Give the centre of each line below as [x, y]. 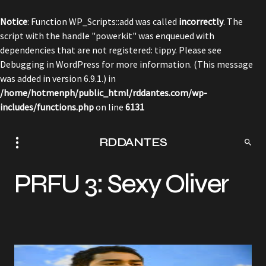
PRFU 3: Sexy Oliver [122, 184]
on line [110, 107]
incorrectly [201, 21]
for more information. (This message [176, 64]
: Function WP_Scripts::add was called [103, 21]
